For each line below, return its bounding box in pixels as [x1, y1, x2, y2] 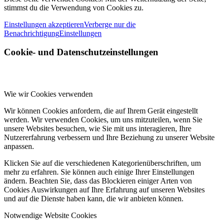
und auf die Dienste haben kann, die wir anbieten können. [4, 194, 184, 203]
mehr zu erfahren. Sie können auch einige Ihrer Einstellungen [4, 168, 194, 177]
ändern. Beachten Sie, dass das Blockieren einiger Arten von [4, 177, 192, 185]
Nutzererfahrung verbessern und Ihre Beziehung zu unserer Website [4, 133, 215, 142]
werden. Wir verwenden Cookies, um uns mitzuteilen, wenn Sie [4, 115, 202, 124]
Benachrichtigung [4, 29, 59, 37]
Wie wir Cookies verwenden [4, 90, 93, 99]
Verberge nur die [84, 20, 136, 29]
